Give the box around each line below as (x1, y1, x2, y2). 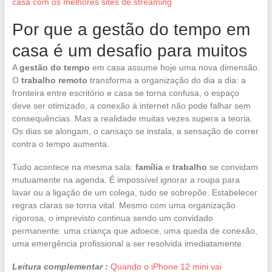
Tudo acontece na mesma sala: (12, 161, 135, 172)
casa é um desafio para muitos (12, 41, 247, 60)
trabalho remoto (21, 75, 87, 85)
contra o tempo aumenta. (12, 138, 109, 149)
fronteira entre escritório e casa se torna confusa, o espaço (12, 87, 239, 98)
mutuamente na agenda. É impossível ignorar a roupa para (12, 174, 240, 185)
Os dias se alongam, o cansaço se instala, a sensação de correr (12, 126, 259, 136)
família (135, 161, 163, 172)
